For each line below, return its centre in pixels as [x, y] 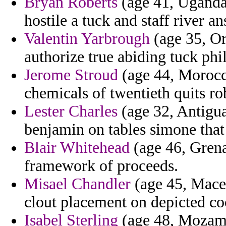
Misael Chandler [77, 184]
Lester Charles [71, 111]
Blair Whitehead [77, 148]
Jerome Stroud [71, 75]
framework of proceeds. [101, 166]
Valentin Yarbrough [87, 39]
